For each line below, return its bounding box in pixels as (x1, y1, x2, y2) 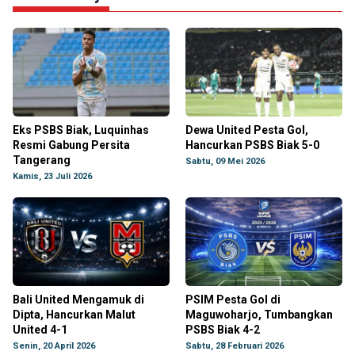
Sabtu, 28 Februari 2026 (185, 341, 284, 351)
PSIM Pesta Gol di (185, 293, 281, 306)
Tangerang (13, 154, 71, 166)
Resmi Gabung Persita (13, 139, 130, 151)
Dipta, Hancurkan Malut (13, 308, 136, 321)
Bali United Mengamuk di (13, 293, 144, 306)
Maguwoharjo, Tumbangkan (185, 308, 333, 321)
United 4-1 (13, 323, 67, 336)
